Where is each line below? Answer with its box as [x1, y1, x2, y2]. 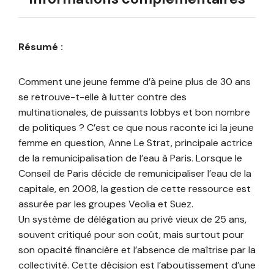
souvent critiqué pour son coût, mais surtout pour [18, 228, 244, 241]
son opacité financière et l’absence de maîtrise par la [18, 243, 256, 256]
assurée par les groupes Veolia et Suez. [18, 197, 193, 210]
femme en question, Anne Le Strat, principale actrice [18, 136, 253, 149]
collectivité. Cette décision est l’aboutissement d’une [18, 258, 256, 272]
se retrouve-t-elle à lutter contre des [18, 90, 187, 103]
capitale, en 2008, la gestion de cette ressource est [18, 182, 251, 195]
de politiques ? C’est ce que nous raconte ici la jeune [18, 120, 254, 134]
